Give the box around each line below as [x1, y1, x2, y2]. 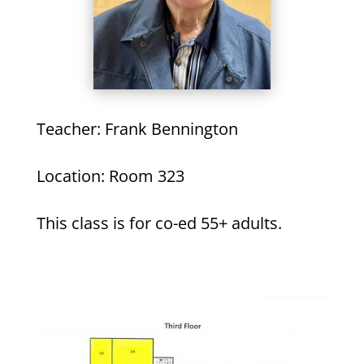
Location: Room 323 [36, 165, 184, 188]
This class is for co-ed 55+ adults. [36, 212, 282, 235]
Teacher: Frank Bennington [36, 118, 238, 141]
